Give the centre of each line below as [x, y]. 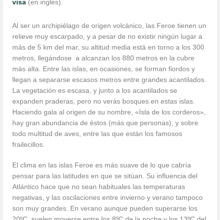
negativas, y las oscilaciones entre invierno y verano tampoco [108, 198]
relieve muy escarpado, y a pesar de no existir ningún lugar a [108, 37]
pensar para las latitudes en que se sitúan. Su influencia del [105, 176]
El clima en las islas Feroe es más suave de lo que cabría [102, 165]
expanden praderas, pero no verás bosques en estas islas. [104, 101]
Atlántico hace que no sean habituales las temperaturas [99, 187]
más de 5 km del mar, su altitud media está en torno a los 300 [109, 47]
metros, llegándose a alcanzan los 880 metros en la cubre [104, 58]
